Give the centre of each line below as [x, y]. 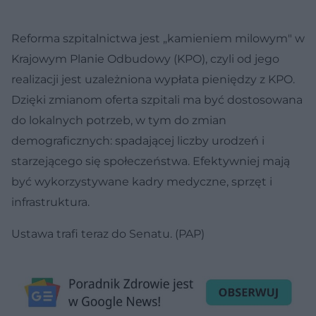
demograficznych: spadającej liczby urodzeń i [138, 140]
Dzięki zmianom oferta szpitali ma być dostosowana [157, 99]
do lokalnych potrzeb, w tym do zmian [119, 120]
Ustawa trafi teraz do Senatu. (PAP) [108, 233]
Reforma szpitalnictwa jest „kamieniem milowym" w [158, 38]
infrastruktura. [50, 202]
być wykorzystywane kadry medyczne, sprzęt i [142, 181]
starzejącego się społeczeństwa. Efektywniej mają [151, 161]
